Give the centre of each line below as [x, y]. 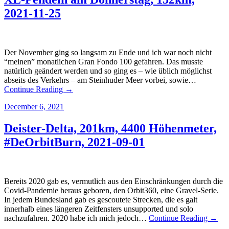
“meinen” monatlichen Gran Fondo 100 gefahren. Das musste [104, 62]
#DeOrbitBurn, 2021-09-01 [74, 142]
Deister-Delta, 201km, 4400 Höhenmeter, [110, 129]
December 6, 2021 [34, 107]
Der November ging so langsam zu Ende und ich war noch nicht [108, 53]
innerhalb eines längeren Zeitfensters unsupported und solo [99, 209]
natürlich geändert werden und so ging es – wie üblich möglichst [108, 71]
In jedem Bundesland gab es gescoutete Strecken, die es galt [101, 200]
